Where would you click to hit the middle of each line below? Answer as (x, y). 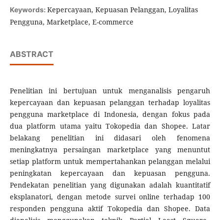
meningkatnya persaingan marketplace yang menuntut (110, 150)
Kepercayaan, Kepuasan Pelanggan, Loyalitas (122, 10)
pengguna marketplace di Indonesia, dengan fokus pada (110, 114)
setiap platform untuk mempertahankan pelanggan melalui (110, 162)
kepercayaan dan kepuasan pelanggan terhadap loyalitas (110, 103)
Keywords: (28, 10)
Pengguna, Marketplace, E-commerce (71, 22)
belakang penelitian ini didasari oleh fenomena (110, 138)
